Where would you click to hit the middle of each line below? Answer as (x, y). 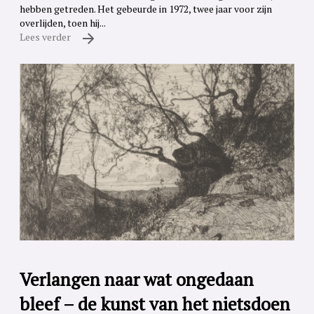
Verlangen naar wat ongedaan (137, 280)
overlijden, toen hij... (63, 23)
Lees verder (46, 37)
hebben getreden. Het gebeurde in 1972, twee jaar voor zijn (146, 9)
